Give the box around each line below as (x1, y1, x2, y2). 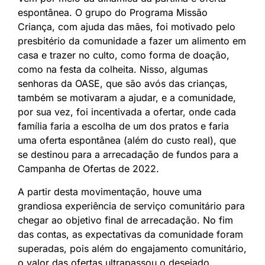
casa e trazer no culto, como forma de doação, (18, 49, 230, 61)
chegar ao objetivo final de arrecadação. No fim (18, 214, 233, 226)
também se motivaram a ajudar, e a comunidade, (18, 91, 236, 104)
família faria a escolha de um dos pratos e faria (18, 119, 229, 132)
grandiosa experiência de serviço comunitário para (18, 199, 245, 212)
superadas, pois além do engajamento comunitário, (18, 242, 247, 254)
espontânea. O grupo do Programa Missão (18, 6, 208, 18)
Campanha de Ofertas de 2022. (18, 162, 159, 174)
